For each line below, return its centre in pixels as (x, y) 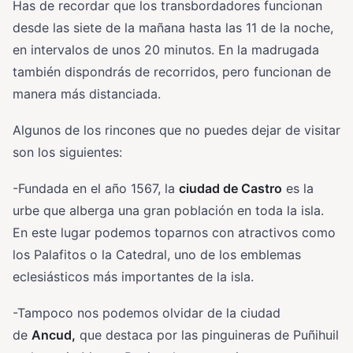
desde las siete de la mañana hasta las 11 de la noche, (173, 28)
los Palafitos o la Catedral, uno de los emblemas (157, 255)
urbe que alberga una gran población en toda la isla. (168, 210)
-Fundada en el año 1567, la (96, 188)
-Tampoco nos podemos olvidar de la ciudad (147, 313)
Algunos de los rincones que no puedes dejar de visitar (176, 130)
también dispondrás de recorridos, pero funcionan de (172, 72)
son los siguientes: (67, 152)
